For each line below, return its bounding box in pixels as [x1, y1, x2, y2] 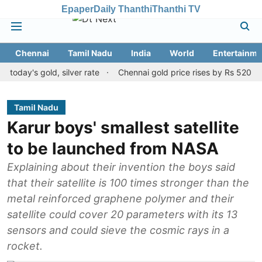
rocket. [7, 240, 43, 252]
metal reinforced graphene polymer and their [7, 192, 234, 205]
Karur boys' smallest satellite [7, 118, 239, 137]
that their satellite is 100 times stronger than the [7, 177, 249, 189]
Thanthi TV [152, 4, 201, 14]
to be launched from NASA [7, 139, 219, 158]
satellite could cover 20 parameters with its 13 [7, 208, 237, 220]
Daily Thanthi [94, 4, 152, 14]
